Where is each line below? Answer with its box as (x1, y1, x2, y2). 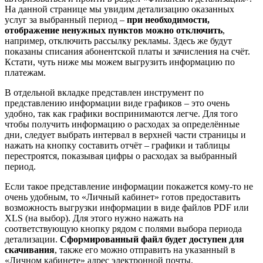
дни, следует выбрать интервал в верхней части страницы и (5, 130, 246, 140)
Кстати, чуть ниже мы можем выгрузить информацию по (5, 57, 235, 68)
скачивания (5, 245, 55, 255)
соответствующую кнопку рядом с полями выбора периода (5, 224, 242, 234)
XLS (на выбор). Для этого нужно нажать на (5, 213, 183, 224)
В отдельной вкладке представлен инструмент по (5, 87, 204, 98)
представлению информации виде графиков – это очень (5, 98, 230, 109)
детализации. (5, 234, 60, 245)
